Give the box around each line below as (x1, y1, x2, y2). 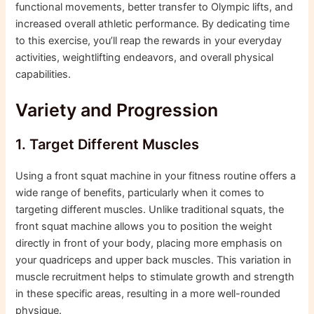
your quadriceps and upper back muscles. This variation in (15, 254, 292, 267)
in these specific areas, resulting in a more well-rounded (15, 287, 281, 301)
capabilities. (15, 67, 71, 81)
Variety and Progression (15, 100, 219, 121)
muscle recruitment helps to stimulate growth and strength (15, 271, 295, 284)
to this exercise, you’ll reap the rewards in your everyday (15, 34, 282, 47)
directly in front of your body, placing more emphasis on (15, 237, 283, 250)
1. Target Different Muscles (15, 136, 200, 153)
